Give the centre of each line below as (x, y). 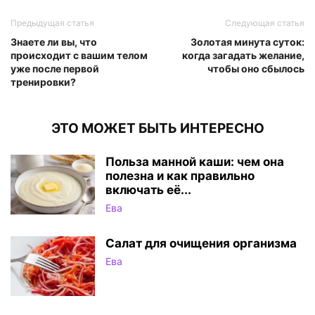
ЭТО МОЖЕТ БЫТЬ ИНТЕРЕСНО (157, 128)
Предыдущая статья (52, 22)
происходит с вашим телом (79, 55)
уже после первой (55, 68)
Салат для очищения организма (201, 243)
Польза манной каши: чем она (195, 161)
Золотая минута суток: (247, 41)
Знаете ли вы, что (54, 41)
